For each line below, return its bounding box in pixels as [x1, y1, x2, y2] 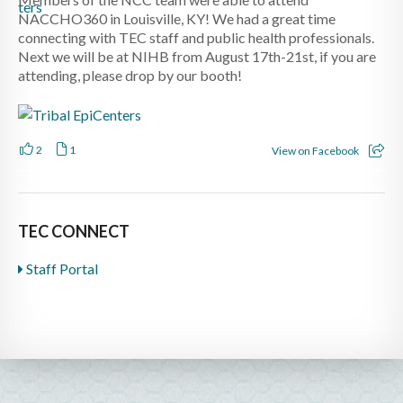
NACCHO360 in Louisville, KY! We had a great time [18, 9, 336, 27]
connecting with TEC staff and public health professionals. [18, 28, 374, 46]
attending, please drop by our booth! [18, 66, 242, 84]
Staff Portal [23, 259, 98, 277]
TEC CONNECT [18, 220, 130, 241]
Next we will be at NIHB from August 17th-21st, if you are [18, 47, 376, 65]
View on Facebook [272, 143, 359, 157]
